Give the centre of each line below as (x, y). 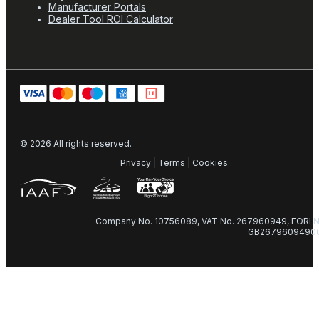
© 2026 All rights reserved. (76, 144)
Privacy (135, 163)
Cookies (210, 163)
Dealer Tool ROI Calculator (111, 19)
